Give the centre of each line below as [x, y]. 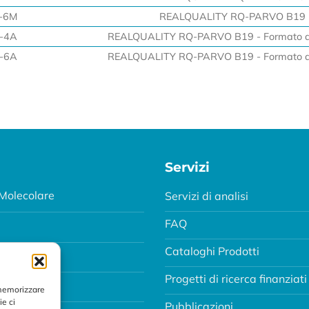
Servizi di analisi [207, 196]
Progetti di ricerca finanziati [236, 278]
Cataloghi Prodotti [212, 251]
